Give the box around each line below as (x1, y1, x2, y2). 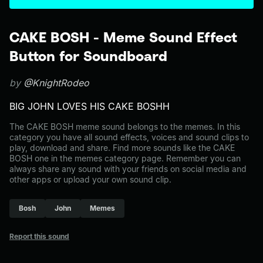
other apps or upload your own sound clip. (9, 174, 171, 184)
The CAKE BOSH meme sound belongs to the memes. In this (9, 122, 240, 131)
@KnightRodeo (23, 77, 89, 89)
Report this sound (9, 232, 69, 241)
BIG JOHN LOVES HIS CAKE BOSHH (9, 100, 170, 112)
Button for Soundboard (9, 48, 167, 64)
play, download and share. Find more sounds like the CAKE (9, 143, 235, 153)
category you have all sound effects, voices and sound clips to (9, 132, 249, 142)
